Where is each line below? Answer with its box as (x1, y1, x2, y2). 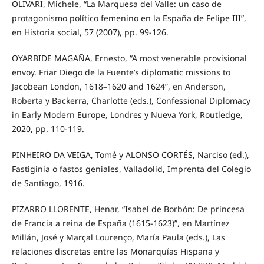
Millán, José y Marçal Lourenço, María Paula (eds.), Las (11, 232, 225, 243)
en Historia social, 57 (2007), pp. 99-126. (11, 27, 169, 38)
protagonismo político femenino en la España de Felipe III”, (11, 12, 246, 24)
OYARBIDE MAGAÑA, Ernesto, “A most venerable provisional (11, 52, 247, 64)
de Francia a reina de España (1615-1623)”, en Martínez (11, 217, 230, 229)
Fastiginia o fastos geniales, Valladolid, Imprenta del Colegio (11, 163, 251, 175)
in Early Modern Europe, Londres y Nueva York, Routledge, (11, 109, 243, 121)
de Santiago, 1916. (11, 177, 85, 189)
